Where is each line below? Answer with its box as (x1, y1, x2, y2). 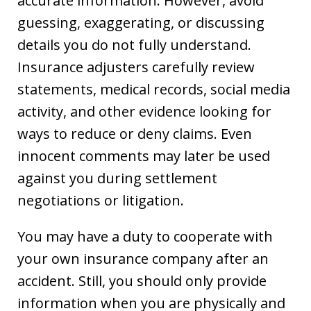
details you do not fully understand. (17, 35, 251, 54)
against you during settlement (17, 169, 217, 187)
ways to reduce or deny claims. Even (17, 124, 252, 143)
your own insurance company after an (17, 249, 269, 268)
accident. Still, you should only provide (17, 271, 267, 290)
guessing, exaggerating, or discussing (17, 13, 264, 32)
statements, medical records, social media (17, 80, 290, 99)
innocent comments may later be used (17, 146, 270, 165)
